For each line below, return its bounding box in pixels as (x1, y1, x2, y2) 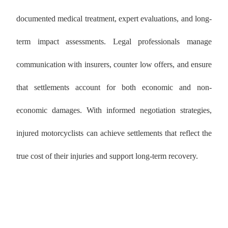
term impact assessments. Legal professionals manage (16, 37, 212, 46)
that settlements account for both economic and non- (16, 83, 212, 92)
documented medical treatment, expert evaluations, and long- (16, 14, 212, 23)
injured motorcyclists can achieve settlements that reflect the (16, 129, 212, 138)
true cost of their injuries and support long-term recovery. (16, 152, 198, 161)
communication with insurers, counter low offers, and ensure (16, 60, 212, 69)
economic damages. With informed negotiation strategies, (16, 106, 212, 115)
